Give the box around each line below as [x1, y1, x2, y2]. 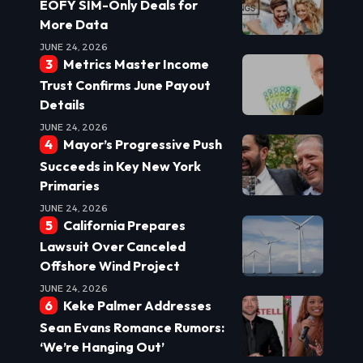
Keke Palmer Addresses [62, 297, 211, 314]
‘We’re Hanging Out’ [40, 338, 164, 355]
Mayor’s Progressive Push [62, 136, 222, 153]
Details [40, 96, 85, 113]
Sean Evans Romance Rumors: [40, 318, 224, 335]
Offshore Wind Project [40, 258, 180, 275]
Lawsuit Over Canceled [40, 238, 186, 255]
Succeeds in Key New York [40, 157, 201, 174]
